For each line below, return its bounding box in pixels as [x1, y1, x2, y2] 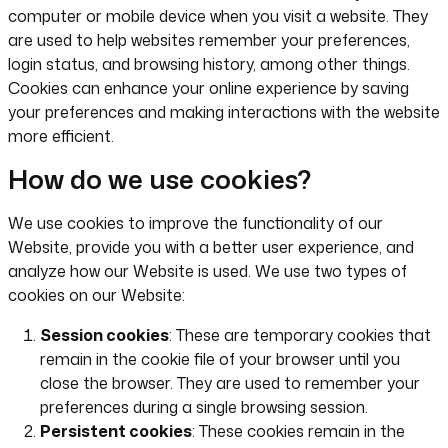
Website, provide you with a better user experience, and [8, 236, 414, 258]
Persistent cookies [40, 420, 192, 442]
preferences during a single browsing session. [40, 396, 368, 418]
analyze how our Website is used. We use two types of [8, 260, 407, 282]
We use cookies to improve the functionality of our [8, 212, 383, 234]
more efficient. [8, 125, 114, 147]
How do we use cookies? [8, 161, 311, 197]
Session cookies [40, 324, 169, 346]
